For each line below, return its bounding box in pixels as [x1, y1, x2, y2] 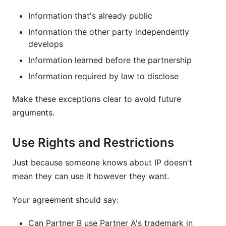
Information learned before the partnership [28, 55, 192, 65]
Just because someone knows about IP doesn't [12, 157, 192, 167]
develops [28, 39, 63, 49]
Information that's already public [28, 11, 152, 21]
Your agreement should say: [12, 195, 119, 205]
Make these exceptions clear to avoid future [12, 94, 181, 104]
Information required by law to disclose [28, 71, 179, 81]
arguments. [12, 107, 54, 118]
